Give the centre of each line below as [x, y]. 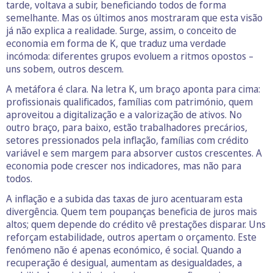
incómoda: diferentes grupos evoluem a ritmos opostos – [130, 56]
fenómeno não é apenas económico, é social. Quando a [124, 250]
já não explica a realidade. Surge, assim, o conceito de [121, 30]
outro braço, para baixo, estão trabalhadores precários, [127, 127]
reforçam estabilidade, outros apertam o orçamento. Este [131, 237]
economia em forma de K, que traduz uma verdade [116, 43]
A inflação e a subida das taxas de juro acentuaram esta [124, 198]
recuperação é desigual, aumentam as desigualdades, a [124, 262]
